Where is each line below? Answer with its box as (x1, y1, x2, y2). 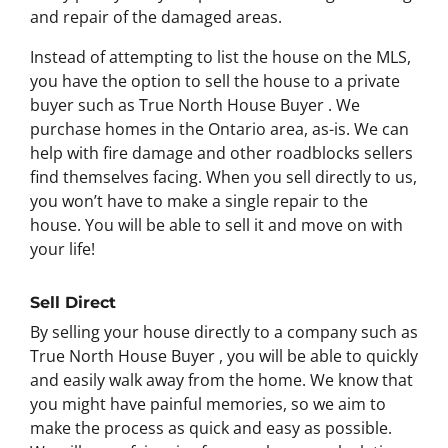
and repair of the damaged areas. (30, 5, 282, 28)
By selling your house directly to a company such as (30, 320, 418, 343)
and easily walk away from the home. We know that (30, 368, 413, 391)
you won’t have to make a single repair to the (30, 189, 368, 212)
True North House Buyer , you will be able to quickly (30, 344, 418, 367)
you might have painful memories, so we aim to (30, 392, 386, 415)
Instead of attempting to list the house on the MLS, (30, 45, 411, 68)
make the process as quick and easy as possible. (30, 416, 392, 439)
